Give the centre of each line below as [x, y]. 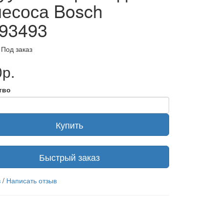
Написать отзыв [32, 180]
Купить [69, 125]
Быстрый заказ [69, 157]
